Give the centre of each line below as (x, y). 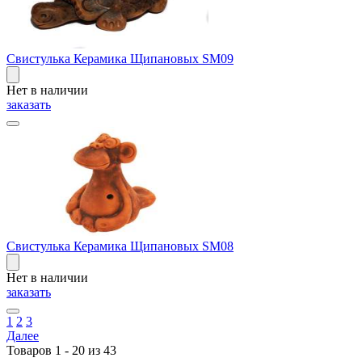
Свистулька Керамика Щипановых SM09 (120, 58)
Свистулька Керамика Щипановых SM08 (120, 246)
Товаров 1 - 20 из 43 (61, 350)
